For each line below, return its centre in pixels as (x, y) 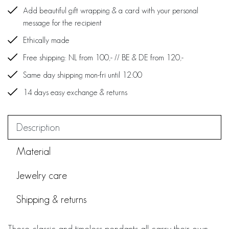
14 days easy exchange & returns (75, 92)
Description (38, 127)
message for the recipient (62, 23)
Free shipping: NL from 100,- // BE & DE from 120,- (103, 58)
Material (33, 151)
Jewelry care (42, 175)
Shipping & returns (51, 199)
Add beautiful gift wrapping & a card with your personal (111, 10)
